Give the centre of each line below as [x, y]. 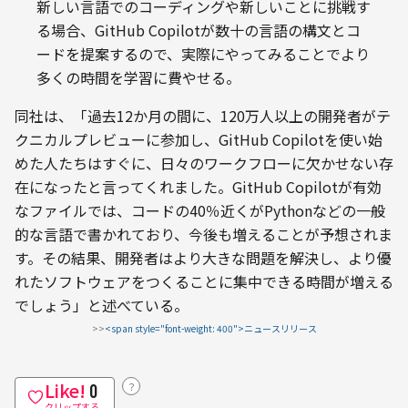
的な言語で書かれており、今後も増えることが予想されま [204, 234]
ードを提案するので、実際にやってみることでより [203, 53]
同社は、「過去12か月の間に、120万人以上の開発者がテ [203, 115]
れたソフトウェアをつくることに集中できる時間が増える [204, 281]
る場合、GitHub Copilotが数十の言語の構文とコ [199, 30]
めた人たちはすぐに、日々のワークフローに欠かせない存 [204, 163]
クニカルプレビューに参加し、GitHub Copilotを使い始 [199, 139]
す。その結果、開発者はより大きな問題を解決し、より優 [203, 257]
